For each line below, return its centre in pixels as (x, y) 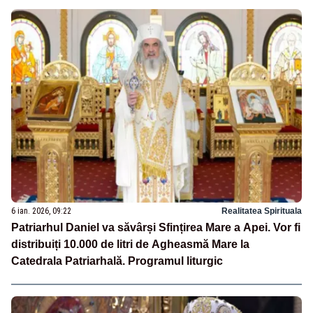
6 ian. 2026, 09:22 (41, 211)
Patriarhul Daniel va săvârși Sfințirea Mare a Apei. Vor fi (156, 227)
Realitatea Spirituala (262, 211)
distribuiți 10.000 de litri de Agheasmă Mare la (130, 244)
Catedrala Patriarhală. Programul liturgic (117, 261)
